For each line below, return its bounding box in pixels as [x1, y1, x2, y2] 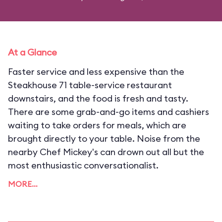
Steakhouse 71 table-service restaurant [8, 79, 172, 91]
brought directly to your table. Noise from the [8, 133, 200, 144]
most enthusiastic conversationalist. [8, 160, 159, 171]
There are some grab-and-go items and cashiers [8, 106, 209, 117]
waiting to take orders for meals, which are [8, 119, 186, 131]
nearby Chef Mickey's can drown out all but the [8, 146, 204, 158]
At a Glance [8, 47, 57, 58]
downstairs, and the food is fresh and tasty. [8, 93, 188, 104]
